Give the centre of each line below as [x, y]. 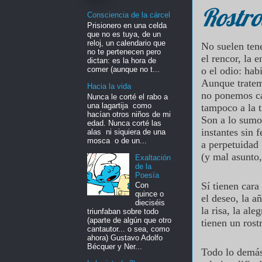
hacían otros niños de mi [129, 114]
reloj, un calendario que [126, 43]
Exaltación [153, 157]
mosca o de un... [117, 140]
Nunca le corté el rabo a [127, 96]
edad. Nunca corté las [124, 123]
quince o [150, 194]
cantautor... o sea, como [128, 229]
